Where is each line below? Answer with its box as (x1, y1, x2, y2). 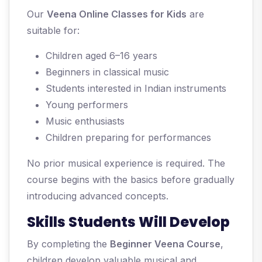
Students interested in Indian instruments (46, 82, 226, 95)
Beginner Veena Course (110, 238, 220, 250)
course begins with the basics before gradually (27, 174, 235, 186)
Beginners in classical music (46, 66, 169, 78)
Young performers (46, 99, 128, 111)
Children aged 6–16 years (46, 50, 157, 62)
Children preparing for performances (46, 132, 211, 144)
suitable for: (27, 25, 80, 37)
